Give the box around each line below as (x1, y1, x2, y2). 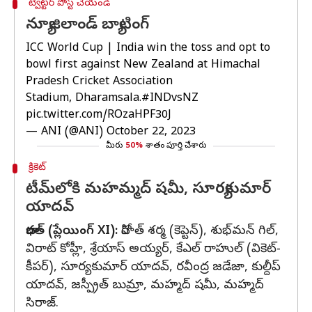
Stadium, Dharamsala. (26, 91, 141, 107)
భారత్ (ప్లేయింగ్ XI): (26, 223, 121, 240)
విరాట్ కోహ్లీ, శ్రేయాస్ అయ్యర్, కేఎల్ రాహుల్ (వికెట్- (26, 241, 281, 258)
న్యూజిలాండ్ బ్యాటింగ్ (26, 15, 149, 36)
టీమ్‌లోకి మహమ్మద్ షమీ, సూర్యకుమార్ (26, 180, 271, 201)
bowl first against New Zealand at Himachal (26, 58, 260, 73)
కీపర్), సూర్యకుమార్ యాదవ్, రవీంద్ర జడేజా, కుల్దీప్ (26, 259, 281, 276)
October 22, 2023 (107, 125, 196, 140)
